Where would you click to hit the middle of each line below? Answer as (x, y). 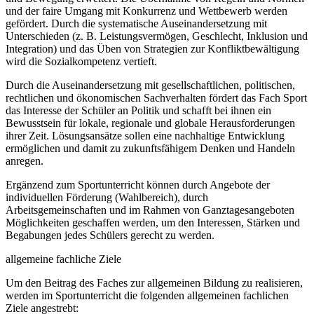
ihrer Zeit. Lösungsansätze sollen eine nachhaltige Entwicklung (145, 135)
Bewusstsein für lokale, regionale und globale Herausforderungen (150, 123)
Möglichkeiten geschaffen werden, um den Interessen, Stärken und (153, 222)
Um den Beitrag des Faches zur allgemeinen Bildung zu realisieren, (154, 282)
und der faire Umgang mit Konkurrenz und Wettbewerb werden (146, 11)
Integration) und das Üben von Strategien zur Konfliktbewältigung (152, 48)
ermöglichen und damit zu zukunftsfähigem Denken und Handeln (150, 148)
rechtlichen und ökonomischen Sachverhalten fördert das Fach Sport (156, 97)
